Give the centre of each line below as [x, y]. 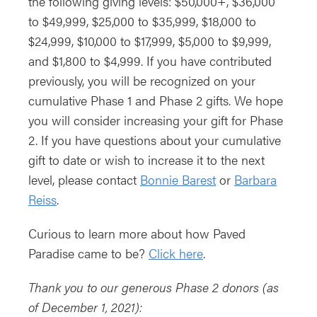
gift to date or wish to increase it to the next [146, 160]
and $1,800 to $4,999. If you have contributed [150, 61]
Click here [176, 253]
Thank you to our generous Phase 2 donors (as [154, 287]
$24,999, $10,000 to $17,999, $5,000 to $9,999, [150, 41]
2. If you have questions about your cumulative [155, 140]
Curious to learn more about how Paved [137, 234]
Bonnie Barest [178, 180]
